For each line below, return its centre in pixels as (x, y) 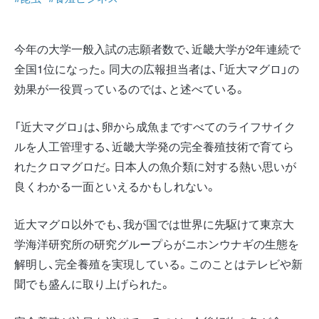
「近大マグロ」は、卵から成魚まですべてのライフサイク (155, 126)
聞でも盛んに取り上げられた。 (93, 283)
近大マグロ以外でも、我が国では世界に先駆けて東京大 (154, 224)
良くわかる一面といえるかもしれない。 (115, 186)
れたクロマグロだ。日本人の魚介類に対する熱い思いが (155, 166)
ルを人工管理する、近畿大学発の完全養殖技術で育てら (154, 146)
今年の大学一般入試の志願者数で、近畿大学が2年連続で (157, 49)
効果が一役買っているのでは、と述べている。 (130, 89)
